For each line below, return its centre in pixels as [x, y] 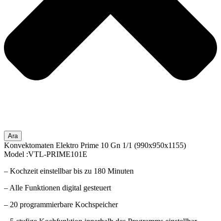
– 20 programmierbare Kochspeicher [61, 204]
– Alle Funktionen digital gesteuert [57, 187]
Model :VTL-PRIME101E [46, 154]
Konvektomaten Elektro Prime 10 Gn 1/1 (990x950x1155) [95, 145]
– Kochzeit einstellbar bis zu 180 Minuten [69, 171]
